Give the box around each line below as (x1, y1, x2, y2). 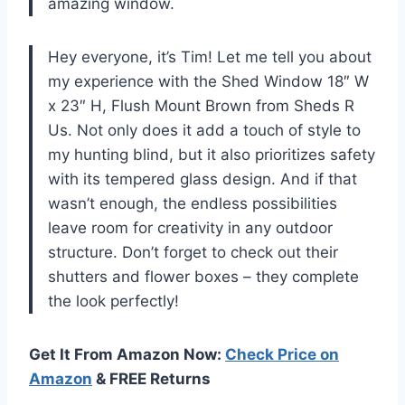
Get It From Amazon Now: (29, 344, 225, 363)
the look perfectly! (48, 291, 179, 310)
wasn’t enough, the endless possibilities (48, 193, 337, 212)
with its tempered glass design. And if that (48, 169, 357, 188)
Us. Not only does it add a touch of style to (48, 120, 361, 139)
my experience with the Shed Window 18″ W (48, 71, 369, 90)
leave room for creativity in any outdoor (48, 218, 333, 237)
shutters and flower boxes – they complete (48, 267, 359, 286)
